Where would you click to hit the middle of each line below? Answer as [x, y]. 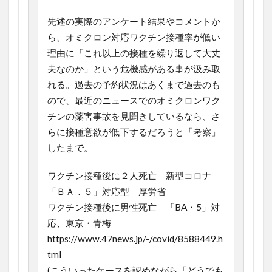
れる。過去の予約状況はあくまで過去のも [134, 85]
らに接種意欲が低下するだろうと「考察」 [134, 132]
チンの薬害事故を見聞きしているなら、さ [134, 116]
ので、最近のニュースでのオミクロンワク [134, 100]
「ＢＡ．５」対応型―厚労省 [107, 192]
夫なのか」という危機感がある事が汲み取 [134, 69]
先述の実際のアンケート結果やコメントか [134, 22]
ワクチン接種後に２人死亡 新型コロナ [129, 176]
